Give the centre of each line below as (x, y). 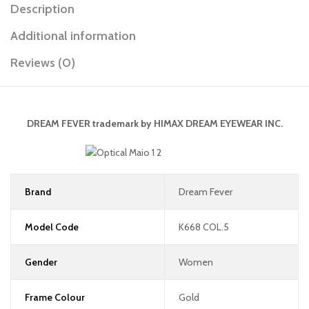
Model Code (51, 227)
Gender (41, 262)
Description (42, 9)
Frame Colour (54, 297)
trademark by (122, 124)
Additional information (73, 36)
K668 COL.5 (203, 227)
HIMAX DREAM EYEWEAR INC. (218, 124)
